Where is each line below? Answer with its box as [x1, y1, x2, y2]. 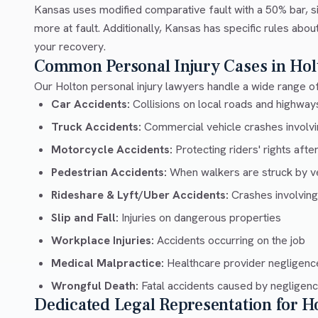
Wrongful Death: [51, 278, 138, 294]
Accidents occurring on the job [154, 233, 305, 248]
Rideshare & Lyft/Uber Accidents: [51, 187, 229, 203]
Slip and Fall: [51, 210, 119, 226]
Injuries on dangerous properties [119, 210, 281, 226]
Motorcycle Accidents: [51, 142, 172, 158]
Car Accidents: [51, 97, 130, 112]
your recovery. [34, 39, 106, 55]
